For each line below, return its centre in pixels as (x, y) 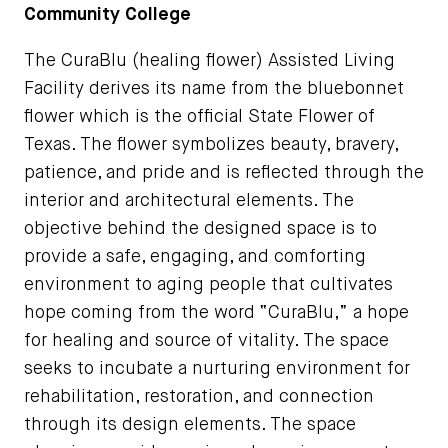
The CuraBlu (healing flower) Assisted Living (209, 60)
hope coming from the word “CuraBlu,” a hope (216, 312)
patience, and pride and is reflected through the (224, 172)
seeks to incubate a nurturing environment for (217, 368)
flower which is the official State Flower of (199, 116)
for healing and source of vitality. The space (206, 340)
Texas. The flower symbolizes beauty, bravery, (211, 144)
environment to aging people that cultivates (208, 284)
